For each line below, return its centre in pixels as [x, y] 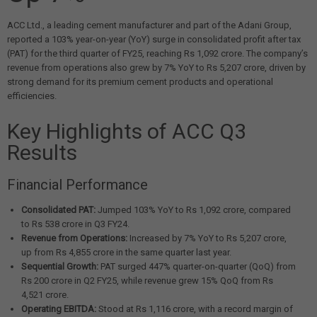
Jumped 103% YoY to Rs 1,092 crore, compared [193, 210]
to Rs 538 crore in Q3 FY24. [75, 224]
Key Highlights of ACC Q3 [127, 132]
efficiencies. [32, 96]
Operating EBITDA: [59, 309]
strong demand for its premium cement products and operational [140, 82]
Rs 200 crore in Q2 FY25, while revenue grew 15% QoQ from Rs [147, 281]
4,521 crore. [45, 295]
